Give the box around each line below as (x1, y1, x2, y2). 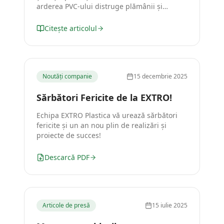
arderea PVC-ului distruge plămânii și (36, 1, 162, 11)
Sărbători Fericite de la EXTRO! (36, 91, 172, 103)
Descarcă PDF (44, 152, 89, 162)
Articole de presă (42, 201, 90, 209)
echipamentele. (36, 11, 88, 21)
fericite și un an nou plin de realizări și (36, 120, 166, 130)
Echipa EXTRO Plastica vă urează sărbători (36, 110, 177, 120)
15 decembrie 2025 (133, 72, 187, 80)
